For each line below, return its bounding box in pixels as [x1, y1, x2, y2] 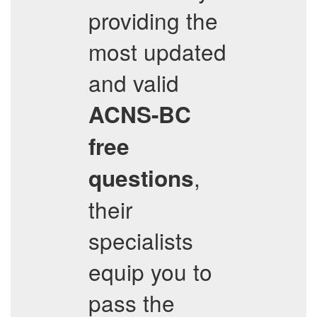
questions [88, 162, 194, 194]
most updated [88, 35, 226, 67]
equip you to [88, 255, 212, 287]
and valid [88, 67, 179, 98]
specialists [88, 224, 193, 256]
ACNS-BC [88, 98, 191, 130]
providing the [88, 4, 218, 36]
